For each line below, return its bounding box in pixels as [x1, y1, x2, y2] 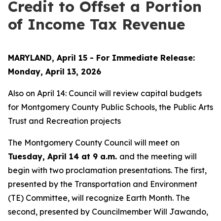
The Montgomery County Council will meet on [8, 138, 180, 147]
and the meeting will [119, 151, 197, 161]
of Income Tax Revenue [8, 15, 185, 34]
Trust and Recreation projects [8, 116, 121, 126]
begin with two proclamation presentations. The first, [8, 165, 207, 175]
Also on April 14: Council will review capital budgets [8, 88, 202, 98]
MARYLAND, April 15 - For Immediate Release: [8, 53, 195, 63]
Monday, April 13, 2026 [8, 67, 101, 76]
